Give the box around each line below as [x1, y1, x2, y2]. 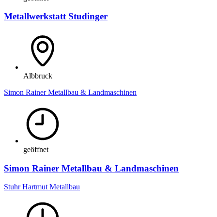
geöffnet [23, 145, 48, 154]
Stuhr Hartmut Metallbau [4, 183, 80, 191]
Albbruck [23, 71, 52, 80]
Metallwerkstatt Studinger [4, 11, 108, 22]
